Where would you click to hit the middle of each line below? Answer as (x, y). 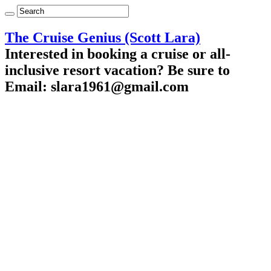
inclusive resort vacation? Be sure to (117, 70)
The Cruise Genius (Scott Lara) (103, 37)
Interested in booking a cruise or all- (118, 54)
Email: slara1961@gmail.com (97, 86)
